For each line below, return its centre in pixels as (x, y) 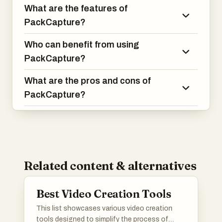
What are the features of (76, 8)
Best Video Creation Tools (104, 194)
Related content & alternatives (110, 166)
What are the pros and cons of (87, 81)
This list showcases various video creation (104, 208)
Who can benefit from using (82, 45)
